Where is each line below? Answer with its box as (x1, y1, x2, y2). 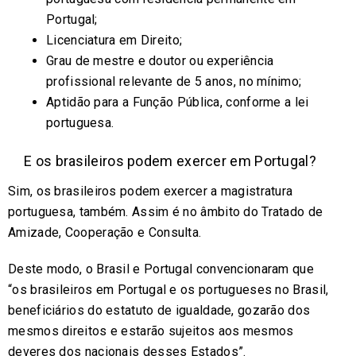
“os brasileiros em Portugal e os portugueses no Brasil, (8, 281, 329, 297)
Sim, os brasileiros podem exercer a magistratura (8, 183, 293, 199)
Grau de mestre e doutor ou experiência (46, 52, 274, 68)
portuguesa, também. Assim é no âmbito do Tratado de (8, 203, 323, 219)
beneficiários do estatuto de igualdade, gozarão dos (8, 302, 311, 318)
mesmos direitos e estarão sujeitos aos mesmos (8, 323, 294, 339)
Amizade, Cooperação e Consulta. (8, 224, 202, 240)
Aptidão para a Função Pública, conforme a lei (46, 94, 309, 110)
